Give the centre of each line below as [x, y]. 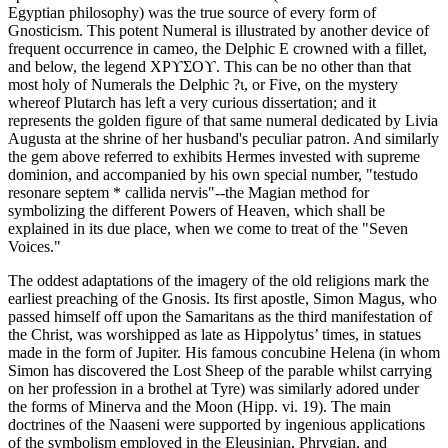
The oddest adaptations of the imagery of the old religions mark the [218, 281]
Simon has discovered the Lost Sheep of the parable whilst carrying [220, 371]
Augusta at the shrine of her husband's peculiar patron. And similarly [223, 139]
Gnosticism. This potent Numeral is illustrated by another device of [218, 31]
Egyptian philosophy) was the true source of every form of [192, 13]
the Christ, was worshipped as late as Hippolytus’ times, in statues [214, 335]
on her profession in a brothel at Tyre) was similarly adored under [213, 389]
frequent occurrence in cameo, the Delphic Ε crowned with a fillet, [217, 49]
